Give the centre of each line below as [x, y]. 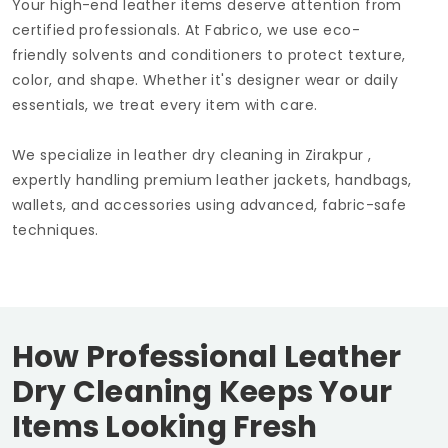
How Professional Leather [207, 357]
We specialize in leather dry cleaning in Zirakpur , [192, 155]
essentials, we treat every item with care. [165, 105]
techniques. [55, 230]
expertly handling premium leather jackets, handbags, [212, 180]
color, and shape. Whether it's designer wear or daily [205, 80]
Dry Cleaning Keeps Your [202, 392]
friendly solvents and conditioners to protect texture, [209, 55]
